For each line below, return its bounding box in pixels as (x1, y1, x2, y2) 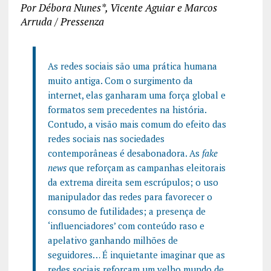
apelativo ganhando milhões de (47, 233, 178, 246)
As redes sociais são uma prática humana (47, 59, 217, 72)
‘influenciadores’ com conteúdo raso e (47, 219, 204, 232)
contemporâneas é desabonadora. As (47, 146, 202, 159)
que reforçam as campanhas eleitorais (66, 161, 226, 174)
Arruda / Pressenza (20, 14, 104, 28)
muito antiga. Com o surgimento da (47, 74, 193, 87)
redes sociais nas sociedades (47, 132, 165, 145)
